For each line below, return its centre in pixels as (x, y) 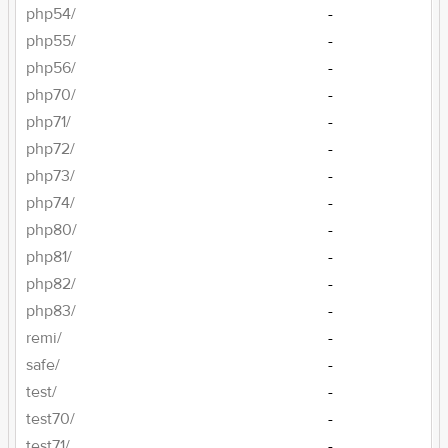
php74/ (51, 203)
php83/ (51, 311)
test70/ (51, 419)
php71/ (49, 122)
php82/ (51, 284)
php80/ (52, 230)
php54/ (51, 14)
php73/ (51, 176)
